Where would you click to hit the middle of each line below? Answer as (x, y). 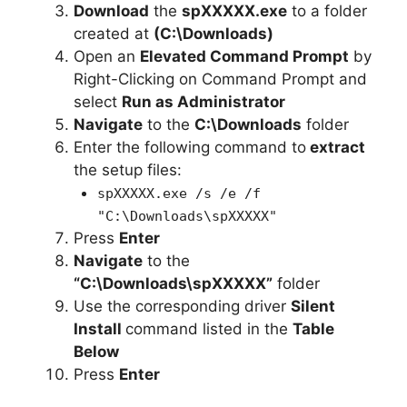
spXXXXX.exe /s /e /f (179, 193)
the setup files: (130, 169)
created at (114, 33)
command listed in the (209, 328)
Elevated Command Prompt (244, 56)
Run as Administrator (203, 101)
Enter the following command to (190, 147)
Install (99, 328)
